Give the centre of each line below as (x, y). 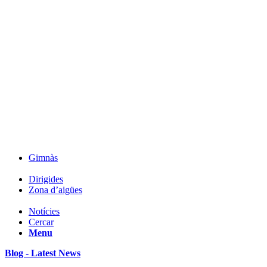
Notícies (44, 211)
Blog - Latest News (43, 253)
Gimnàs (43, 158)
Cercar (41, 222)
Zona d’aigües (55, 190)
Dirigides (46, 179)
